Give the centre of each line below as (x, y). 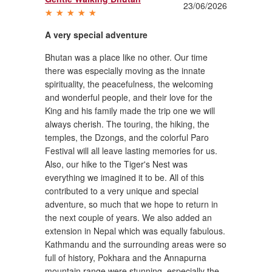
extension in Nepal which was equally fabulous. (135, 230)
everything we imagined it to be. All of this (124, 177)
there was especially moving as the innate (125, 70)
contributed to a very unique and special (122, 190)
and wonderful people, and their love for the (129, 97)
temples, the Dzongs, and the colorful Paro (127, 137)
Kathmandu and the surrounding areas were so (136, 244)
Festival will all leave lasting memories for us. (131, 150)
